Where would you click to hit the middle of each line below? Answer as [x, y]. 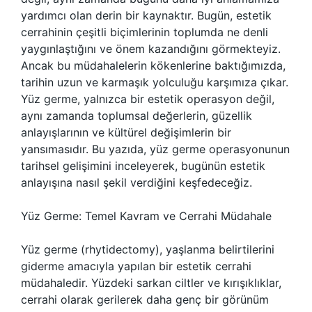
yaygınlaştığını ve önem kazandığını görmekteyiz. [151, 49]
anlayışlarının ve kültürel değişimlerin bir [126, 132]
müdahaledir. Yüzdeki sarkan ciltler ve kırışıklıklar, [151, 283]
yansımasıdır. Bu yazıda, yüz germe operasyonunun [155, 149]
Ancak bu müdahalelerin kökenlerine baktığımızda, [153, 65]
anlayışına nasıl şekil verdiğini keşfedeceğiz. [136, 182]
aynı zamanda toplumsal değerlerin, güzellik [136, 116]
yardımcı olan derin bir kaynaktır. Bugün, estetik [146, 15]
